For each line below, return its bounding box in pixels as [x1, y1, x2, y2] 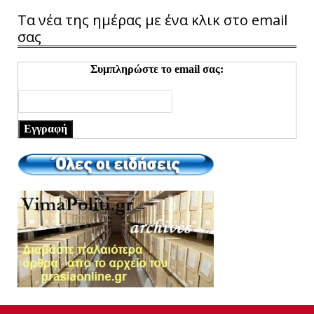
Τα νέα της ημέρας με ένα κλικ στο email [18, 10, 287, 29]
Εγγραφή [24, 122, 67, 135]
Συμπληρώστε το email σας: [90, 62, 224, 75]
